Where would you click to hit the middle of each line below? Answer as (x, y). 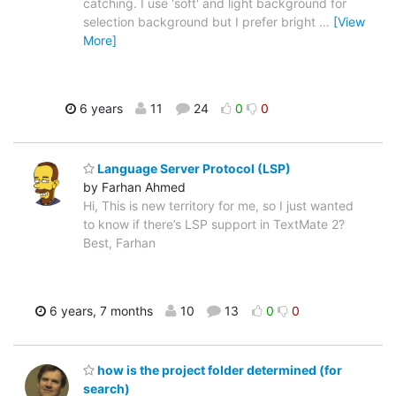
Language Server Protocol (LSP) (193, 168)
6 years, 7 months (99, 310)
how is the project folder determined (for (218, 370)
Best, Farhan (119, 242)
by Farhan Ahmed (134, 187)
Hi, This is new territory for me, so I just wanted (218, 205)
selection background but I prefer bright (201, 22)
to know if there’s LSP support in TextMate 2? (214, 224)
